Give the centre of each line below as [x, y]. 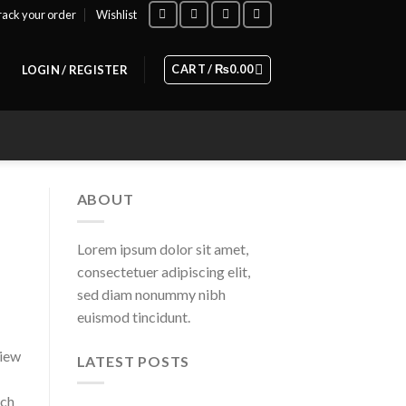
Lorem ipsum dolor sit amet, [162, 248]
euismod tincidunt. [133, 316]
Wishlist [117, 14]
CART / [193, 69]
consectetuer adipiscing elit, [163, 271]
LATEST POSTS [133, 361]
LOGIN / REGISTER [74, 70]
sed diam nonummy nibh [151, 294]
